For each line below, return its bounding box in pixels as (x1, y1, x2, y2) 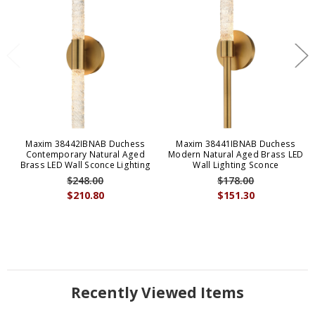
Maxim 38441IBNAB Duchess (176, 138, 296, 150)
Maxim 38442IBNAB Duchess (25, 138, 146, 150)
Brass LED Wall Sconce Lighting (20, 159, 151, 172)
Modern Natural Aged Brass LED (168, 148, 304, 161)
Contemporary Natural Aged (25, 148, 145, 161)
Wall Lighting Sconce (193, 159, 279, 172)
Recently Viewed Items (71, 283, 244, 303)
